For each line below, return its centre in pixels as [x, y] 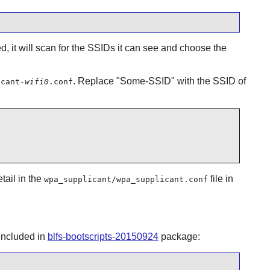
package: [179, 237]
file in [220, 178]
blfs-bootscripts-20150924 [103, 237]
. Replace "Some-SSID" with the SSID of [159, 81]
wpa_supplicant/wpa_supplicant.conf [126, 179]
